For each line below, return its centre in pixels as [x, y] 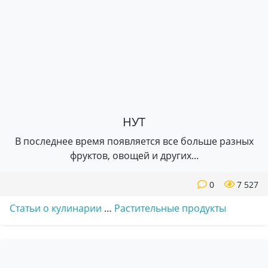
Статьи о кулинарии [56, 208]
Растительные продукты [170, 208]
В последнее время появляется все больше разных [134, 141]
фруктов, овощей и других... [134, 156]
